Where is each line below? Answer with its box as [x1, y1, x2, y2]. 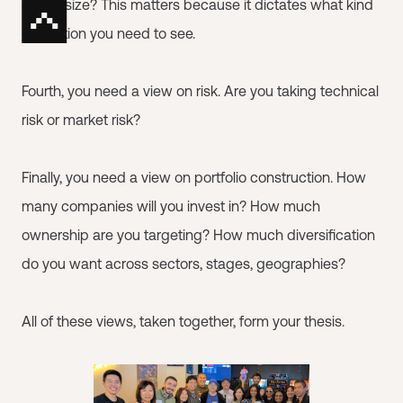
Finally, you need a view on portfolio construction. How [22, 169, 366, 185]
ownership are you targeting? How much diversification [22, 227, 375, 243]
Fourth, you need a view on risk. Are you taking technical [22, 83, 379, 99]
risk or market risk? [22, 112, 140, 128]
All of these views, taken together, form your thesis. [22, 313, 345, 329]
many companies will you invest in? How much [22, 198, 320, 214]
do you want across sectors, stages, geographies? [22, 255, 345, 272]
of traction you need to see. [22, 25, 195, 41]
